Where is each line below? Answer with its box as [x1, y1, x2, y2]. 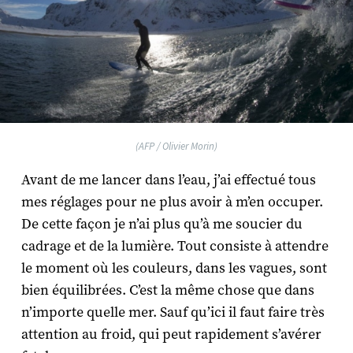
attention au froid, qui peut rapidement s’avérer [20, 325, 321, 344]
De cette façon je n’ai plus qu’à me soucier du [20, 215, 303, 234]
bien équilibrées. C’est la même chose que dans [20, 281, 314, 300]
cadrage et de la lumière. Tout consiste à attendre [20, 237, 329, 256]
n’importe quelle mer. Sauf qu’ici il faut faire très [20, 303, 325, 322]
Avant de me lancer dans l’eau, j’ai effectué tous [20, 171, 316, 190]
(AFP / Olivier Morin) [136, 140, 217, 153]
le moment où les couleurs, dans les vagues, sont [20, 259, 327, 278]
